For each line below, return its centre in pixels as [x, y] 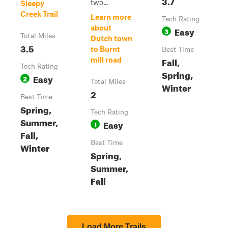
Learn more [111, 17]
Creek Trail [39, 14]
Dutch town [111, 38]
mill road [106, 60]
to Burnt [105, 49]
